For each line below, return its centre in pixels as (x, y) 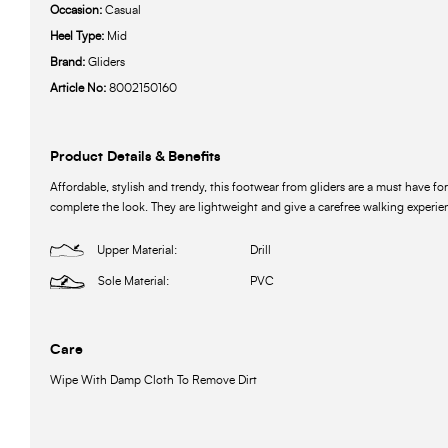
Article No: (79, 88)
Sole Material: (134, 281)
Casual (123, 10)
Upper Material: (137, 250)
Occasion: (77, 10)
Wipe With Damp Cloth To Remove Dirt (153, 380)
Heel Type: (78, 36)
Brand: (69, 62)
